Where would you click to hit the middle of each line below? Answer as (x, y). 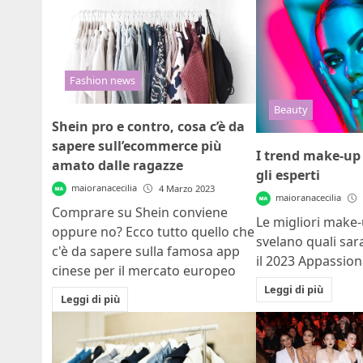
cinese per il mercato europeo (144, 271)
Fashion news (103, 80)
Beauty (290, 109)
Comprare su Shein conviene (140, 213)
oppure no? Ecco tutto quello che (153, 232)
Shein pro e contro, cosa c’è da (148, 127)
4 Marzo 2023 (187, 189)
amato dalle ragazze (117, 166)
